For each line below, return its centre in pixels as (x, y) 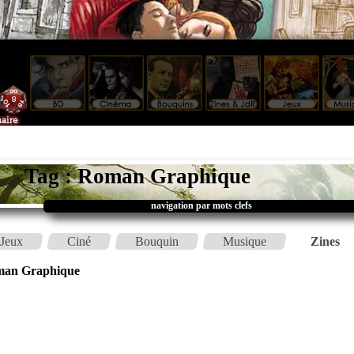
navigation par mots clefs (201, 206)
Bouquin (157, 241)
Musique (245, 241)
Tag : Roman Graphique (137, 177)
